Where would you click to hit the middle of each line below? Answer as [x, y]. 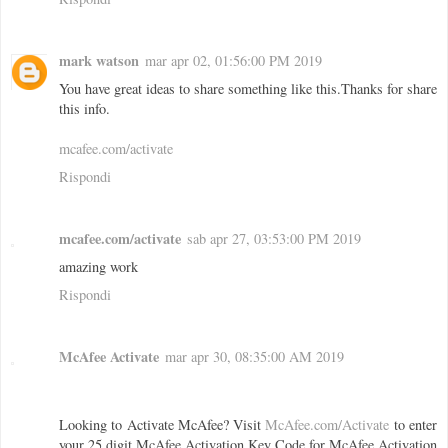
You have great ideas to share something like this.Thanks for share [248, 89]
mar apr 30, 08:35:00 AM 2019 [254, 357]
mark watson [99, 61]
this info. [84, 109]
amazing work [98, 267]
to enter [413, 425]
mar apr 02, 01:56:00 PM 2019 [233, 61]
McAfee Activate [109, 357]
